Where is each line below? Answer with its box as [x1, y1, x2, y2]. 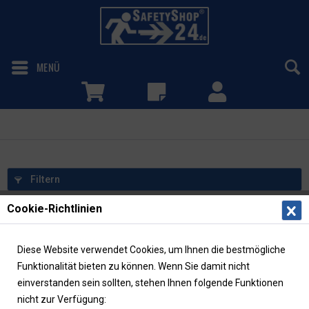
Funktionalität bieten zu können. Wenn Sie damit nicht [17, 260, 250, 272]
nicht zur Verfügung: [17, 293, 106, 305]
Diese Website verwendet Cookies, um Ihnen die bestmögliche [17, 243, 286, 255]
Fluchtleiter [7, 119, 50, 129]
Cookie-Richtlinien [7, 201, 102, 215]
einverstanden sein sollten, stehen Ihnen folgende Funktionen [17, 277, 283, 288]
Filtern [28, 174, 61, 185]
